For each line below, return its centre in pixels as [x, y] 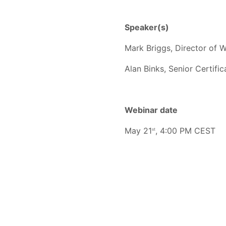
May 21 [138, 130]
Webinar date [151, 110]
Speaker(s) [147, 27]
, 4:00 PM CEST [185, 130]
